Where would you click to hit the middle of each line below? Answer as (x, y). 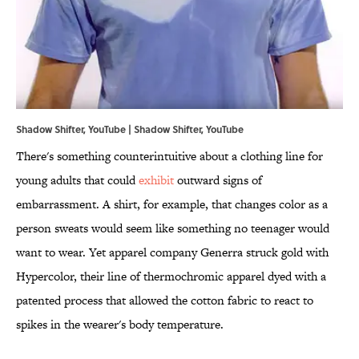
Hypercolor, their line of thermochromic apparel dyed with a (171, 276)
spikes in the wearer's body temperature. (120, 325)
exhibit (156, 180)
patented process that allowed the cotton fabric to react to (165, 301)
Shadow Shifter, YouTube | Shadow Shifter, (111, 129)
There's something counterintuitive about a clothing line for (169, 156)
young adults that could (77, 180)
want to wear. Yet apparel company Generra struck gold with (172, 252)
